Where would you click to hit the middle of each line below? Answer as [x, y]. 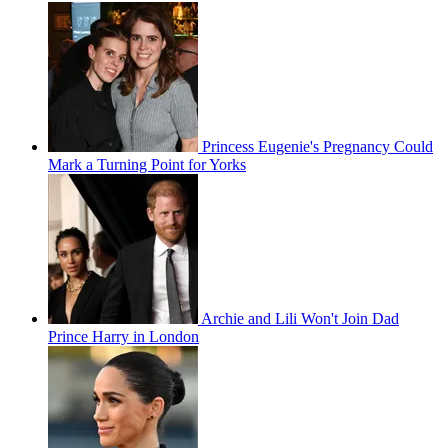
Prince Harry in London [123, 337]
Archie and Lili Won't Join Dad [300, 319]
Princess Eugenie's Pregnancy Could [317, 147]
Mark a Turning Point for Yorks [147, 165]
